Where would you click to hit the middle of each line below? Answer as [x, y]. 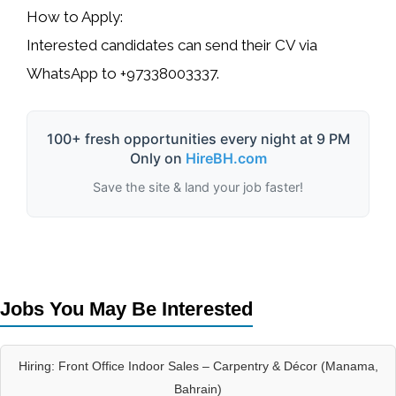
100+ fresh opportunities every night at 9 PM [198, 138]
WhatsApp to [73, 74]
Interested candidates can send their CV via [172, 46]
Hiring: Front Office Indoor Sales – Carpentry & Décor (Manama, [198, 366]
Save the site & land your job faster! [198, 187]
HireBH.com [226, 158]
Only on [157, 158]
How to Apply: [75, 17]
